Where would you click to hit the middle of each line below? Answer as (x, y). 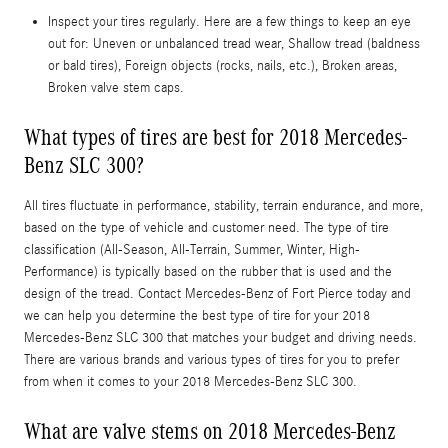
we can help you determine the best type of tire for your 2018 (197, 315)
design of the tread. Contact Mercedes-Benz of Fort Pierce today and (217, 293)
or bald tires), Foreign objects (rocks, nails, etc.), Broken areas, (222, 65)
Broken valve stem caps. (116, 87)
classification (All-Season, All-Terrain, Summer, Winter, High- (192, 249)
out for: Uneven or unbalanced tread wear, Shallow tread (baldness (234, 43)
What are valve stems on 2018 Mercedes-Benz (210, 430)
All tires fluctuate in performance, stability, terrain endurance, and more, (223, 205)
